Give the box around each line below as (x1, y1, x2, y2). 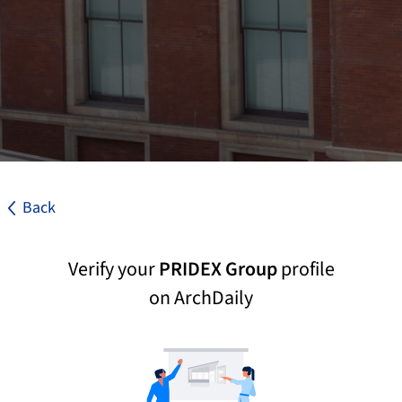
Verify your (67, 255, 159, 284)
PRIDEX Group (158, 255, 277, 284)
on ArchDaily (149, 284, 253, 312)
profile (276, 255, 335, 284)
